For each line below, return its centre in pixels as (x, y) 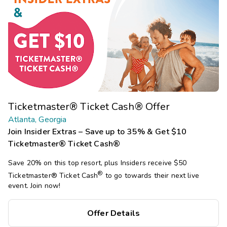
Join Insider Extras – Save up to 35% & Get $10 (98, 132)
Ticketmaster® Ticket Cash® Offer (89, 107)
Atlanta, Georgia (37, 120)
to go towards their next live (151, 176)
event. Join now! (34, 186)
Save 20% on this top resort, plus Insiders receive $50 (98, 163)
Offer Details (113, 214)
